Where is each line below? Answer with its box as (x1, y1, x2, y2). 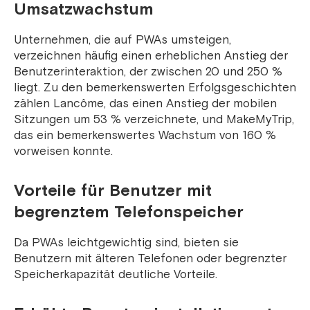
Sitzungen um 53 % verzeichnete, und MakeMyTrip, (14, 112, 294, 127)
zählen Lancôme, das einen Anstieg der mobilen (14, 96, 277, 111)
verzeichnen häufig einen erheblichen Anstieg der (14, 48, 288, 64)
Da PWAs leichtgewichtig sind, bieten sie (14, 235, 239, 250)
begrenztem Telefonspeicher (14, 202, 244, 224)
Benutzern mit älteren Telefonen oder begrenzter (14, 251, 286, 266)
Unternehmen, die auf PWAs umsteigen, (14, 33, 231, 48)
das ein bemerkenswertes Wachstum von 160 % (14, 128, 276, 143)
